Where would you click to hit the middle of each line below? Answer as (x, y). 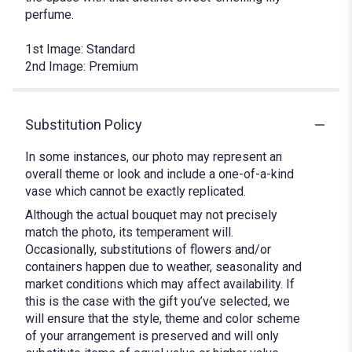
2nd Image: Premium (82, 67)
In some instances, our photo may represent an (154, 157)
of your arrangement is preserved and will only (152, 336)
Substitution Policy (84, 125)
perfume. (49, 15)
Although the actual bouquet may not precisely (151, 215)
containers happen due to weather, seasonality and (163, 267)
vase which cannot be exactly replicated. (136, 192)
